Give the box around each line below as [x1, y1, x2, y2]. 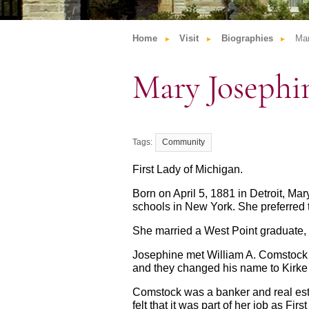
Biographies [221, 32, 273, 43]
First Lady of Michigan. [132, 163, 243, 176]
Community [162, 137, 205, 148]
